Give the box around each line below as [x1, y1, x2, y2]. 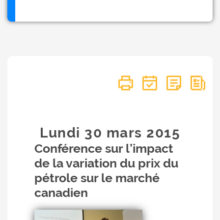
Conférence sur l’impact [34, 141, 173, 156]
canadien [34, 185, 88, 200]
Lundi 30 [40, 125, 107, 141]
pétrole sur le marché [34, 170, 160, 185]
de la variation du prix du [34, 156, 178, 170]
